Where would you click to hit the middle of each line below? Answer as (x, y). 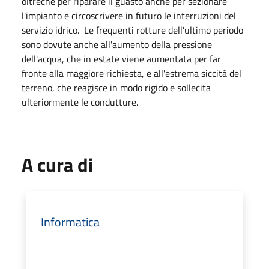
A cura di (57, 164)
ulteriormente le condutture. (80, 102)
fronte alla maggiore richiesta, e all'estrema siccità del (131, 73)
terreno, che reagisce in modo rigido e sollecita (116, 87)
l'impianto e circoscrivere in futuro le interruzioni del (129, 15)
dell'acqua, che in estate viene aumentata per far (121, 59)
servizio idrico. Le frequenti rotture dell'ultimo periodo (132, 30)
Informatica (70, 222)
